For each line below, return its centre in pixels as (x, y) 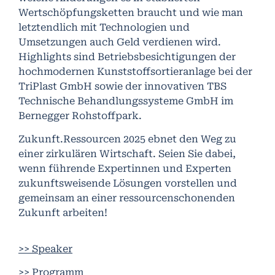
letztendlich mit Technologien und (104, 27)
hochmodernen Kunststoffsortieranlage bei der (135, 71)
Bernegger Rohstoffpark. (80, 115)
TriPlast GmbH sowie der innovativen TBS (122, 86)
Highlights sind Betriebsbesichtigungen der (127, 56)
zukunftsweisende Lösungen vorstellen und (128, 184)
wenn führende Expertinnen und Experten (125, 169)
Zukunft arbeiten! (63, 213)
